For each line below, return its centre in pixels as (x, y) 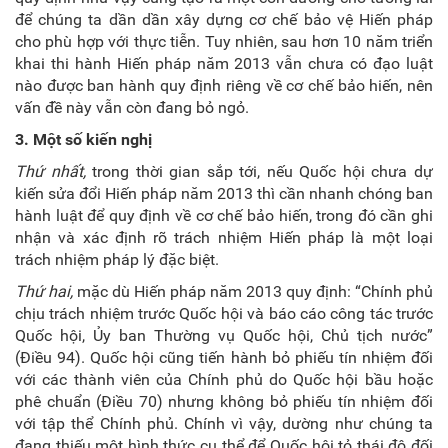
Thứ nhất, (50, 171)
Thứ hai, (44, 291)
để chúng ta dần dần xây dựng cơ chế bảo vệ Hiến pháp (224, 19)
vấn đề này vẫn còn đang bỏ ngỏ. (132, 107)
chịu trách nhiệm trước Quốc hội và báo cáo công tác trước (224, 313)
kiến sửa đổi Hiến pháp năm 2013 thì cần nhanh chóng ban (224, 193)
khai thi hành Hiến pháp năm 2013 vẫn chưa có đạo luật (224, 63)
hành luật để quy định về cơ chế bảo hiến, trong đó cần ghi (224, 215)
